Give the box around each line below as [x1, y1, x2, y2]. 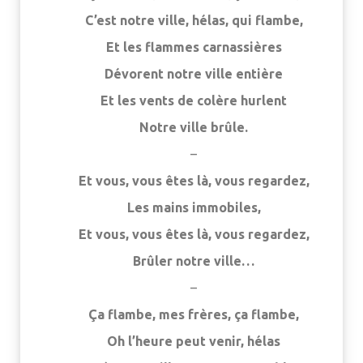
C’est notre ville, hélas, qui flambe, [84, 13, 303, 28]
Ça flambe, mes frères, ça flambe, [88, 307, 299, 322]
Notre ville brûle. [139, 120, 248, 135]
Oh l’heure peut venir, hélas [107, 334, 280, 348]
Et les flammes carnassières [105, 40, 282, 54]
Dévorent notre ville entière [105, 66, 283, 81]
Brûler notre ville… [133, 254, 254, 268]
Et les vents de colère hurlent [100, 93, 287, 108]
